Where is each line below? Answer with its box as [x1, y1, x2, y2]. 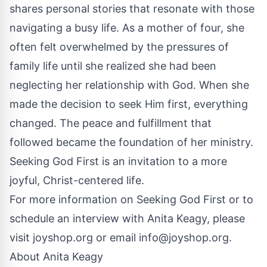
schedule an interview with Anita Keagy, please [10, 212, 245, 225]
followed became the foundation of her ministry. [10, 135, 253, 148]
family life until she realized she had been [10, 59, 216, 72]
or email [93, 231, 139, 244]
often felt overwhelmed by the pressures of [10, 40, 229, 53]
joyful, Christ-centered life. [10, 173, 144, 187]
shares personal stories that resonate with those [10, 2, 254, 15]
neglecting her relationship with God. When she [10, 78, 249, 91]
